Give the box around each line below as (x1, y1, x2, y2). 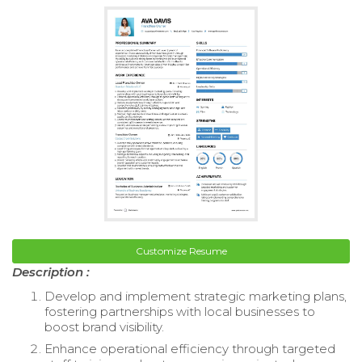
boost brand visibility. (44, 318, 164, 335)
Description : (12, 263, 90, 280)
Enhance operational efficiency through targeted (44, 340, 335, 356)
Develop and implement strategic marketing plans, (44, 288, 347, 304)
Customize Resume (135, 244, 227, 257)
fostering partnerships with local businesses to (44, 303, 315, 319)
